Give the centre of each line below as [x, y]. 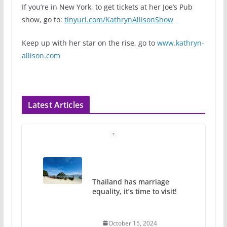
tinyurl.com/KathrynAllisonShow [119, 19]
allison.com [41, 55]
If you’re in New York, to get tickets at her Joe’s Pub [107, 7]
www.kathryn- [180, 43]
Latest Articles [56, 105]
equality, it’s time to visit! [134, 191]
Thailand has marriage [130, 181]
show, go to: [43, 19]
